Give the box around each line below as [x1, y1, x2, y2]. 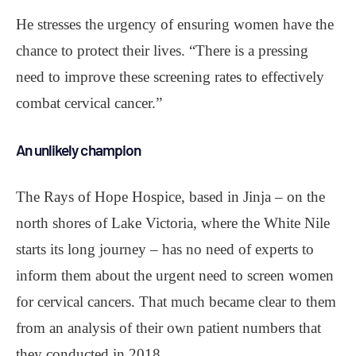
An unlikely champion [16, 140, 141, 159]
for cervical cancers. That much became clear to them [16, 292, 336, 310]
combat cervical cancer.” [16, 94, 162, 111]
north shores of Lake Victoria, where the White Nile [16, 214, 330, 231]
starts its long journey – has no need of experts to [16, 240, 314, 257]
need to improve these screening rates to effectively [16, 68, 324, 85]
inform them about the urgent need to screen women [16, 266, 334, 284]
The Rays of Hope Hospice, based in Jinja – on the [16, 188, 325, 205]
